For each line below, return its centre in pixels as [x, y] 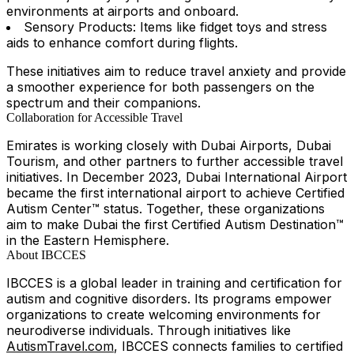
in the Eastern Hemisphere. [88, 241]
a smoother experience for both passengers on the [160, 87]
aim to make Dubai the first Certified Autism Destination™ [175, 225]
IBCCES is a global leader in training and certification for [174, 283]
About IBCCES [46, 255]
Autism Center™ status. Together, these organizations [166, 209]
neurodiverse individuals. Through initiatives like [149, 331]
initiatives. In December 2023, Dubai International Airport [177, 177]
